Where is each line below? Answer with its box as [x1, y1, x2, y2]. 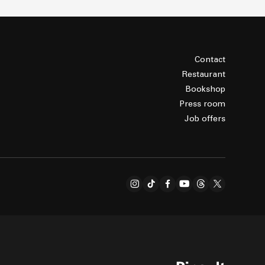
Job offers [185, 113, 225, 124]
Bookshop [185, 83, 225, 94]
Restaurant [182, 69, 225, 79]
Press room [179, 98, 225, 109]
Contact [195, 54, 225, 64]
